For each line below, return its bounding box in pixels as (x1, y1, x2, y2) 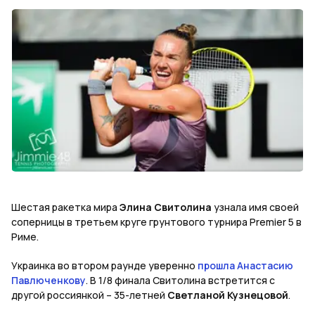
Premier (250, 215, 286, 229)
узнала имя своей (212, 200, 299, 214)
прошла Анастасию (198, 259, 293, 273)
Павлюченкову (11, 274, 86, 288)
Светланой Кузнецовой (167, 288, 288, 302)
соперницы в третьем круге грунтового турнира (11, 215, 250, 229)
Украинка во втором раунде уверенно (11, 259, 198, 273)
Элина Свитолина (120, 200, 212, 214)
